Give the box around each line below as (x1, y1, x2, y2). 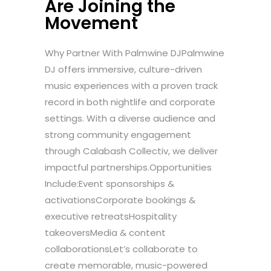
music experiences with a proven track (45, 79, 218, 93)
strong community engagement (45, 128, 191, 142)
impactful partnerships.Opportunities (45, 161, 212, 174)
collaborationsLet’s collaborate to (45, 243, 198, 256)
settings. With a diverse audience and (45, 112, 215, 125)
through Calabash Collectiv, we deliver (45, 145, 218, 158)
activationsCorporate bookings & (45, 194, 195, 207)
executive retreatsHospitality (45, 210, 177, 223)
